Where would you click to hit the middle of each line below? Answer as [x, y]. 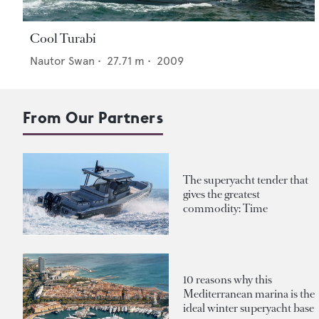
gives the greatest [221, 194]
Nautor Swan [62, 61]
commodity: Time [225, 208]
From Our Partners [93, 118]
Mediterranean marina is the [249, 294]
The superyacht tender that [246, 179]
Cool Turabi [63, 39]
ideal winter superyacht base [249, 308]
